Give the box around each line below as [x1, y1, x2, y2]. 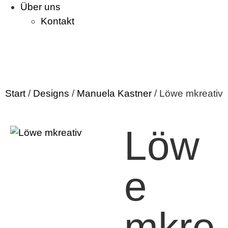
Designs [33, 88, 69, 99]
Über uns [20, 2, 61, 12]
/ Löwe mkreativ [152, 88, 223, 99]
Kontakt [41, 16, 74, 26]
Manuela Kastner [77, 88, 152, 99]
